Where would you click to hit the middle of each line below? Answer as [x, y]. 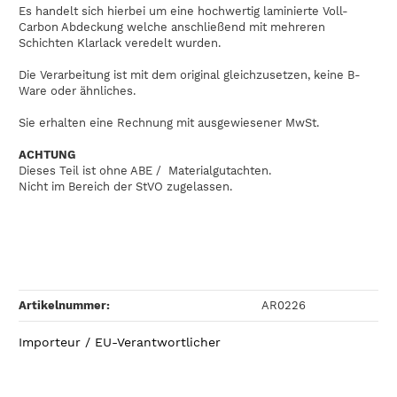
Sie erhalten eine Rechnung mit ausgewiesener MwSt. [169, 122]
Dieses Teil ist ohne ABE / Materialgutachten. [145, 170]
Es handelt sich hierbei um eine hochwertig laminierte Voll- [183, 11]
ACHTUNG [47, 154]
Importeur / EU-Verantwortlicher [120, 343]
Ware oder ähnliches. [77, 90]
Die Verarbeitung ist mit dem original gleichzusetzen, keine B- [190, 74]
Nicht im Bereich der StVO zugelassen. [125, 186]
